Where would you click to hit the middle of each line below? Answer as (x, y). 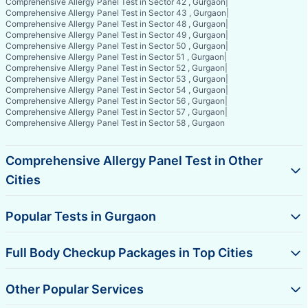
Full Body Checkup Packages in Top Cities (129, 252)
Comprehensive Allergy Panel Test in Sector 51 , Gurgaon (115, 56)
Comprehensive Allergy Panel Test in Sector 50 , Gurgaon (115, 45)
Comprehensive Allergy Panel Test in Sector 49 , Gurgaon (115, 34)
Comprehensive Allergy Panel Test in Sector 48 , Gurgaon (115, 23)
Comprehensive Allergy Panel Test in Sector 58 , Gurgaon (115, 122)
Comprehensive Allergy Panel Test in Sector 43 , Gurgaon (116, 12)
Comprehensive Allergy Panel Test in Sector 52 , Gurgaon (115, 67)
